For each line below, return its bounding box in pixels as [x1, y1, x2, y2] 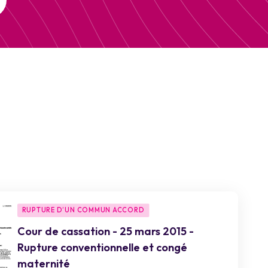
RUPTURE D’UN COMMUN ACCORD [22, 206, 145, 214]
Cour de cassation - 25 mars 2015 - [17, 224, 194, 238]
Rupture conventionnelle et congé [17, 240, 187, 254]
